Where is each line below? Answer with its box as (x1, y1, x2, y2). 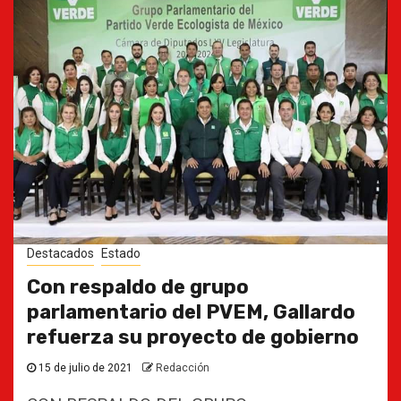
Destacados (27, 246, 94, 260)
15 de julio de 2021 (36, 362, 135, 374)
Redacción (156, 362, 209, 374)
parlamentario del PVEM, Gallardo (27, 300, 355, 324)
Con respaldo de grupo (27, 275, 249, 299)
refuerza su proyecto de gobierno (27, 325, 359, 349)
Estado (101, 246, 141, 260)
